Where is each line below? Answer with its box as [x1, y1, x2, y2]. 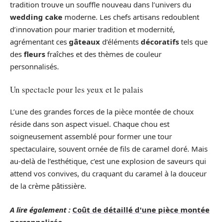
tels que [179, 37, 208, 47]
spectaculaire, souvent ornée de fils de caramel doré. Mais [10, 144, 208, 154]
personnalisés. [10, 61, 59, 72]
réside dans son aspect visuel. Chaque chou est [10, 119, 169, 129]
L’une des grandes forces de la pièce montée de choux [10, 107, 194, 117]
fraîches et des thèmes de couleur [45, 49, 162, 59]
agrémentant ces [10, 37, 69, 47]
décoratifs [141, 37, 179, 47]
